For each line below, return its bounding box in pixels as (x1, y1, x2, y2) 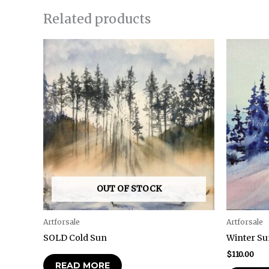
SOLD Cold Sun (43, 232, 107, 243)
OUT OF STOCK (96, 183, 162, 194)
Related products (43, 10, 151, 27)
